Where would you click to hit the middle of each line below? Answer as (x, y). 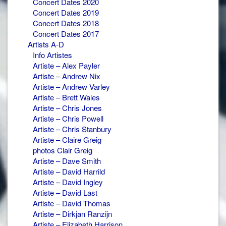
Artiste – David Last (65, 192)
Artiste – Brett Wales (66, 97)
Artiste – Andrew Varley (71, 87)
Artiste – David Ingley (68, 182)
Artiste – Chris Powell (68, 118)
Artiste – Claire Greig (67, 139)
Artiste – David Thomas (72, 203)
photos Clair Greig (63, 150)
